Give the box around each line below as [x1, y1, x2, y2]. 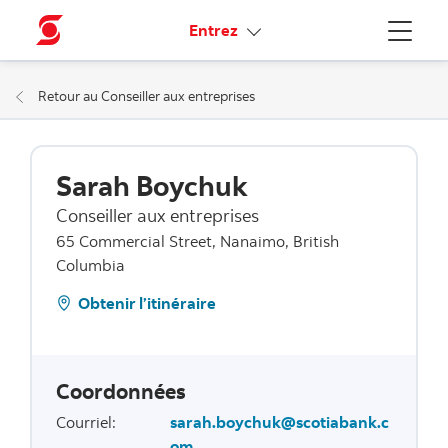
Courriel [55, 411, 112, 432]
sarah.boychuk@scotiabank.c [170, 411, 390, 432]
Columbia [55, 254, 125, 275]
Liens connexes [243, 19, 350, 39]
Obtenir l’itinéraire [77, 292, 216, 313]
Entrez [189, 20, 241, 40]
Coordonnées [55, 377, 186, 404]
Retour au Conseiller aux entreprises [38, 86, 256, 105]
